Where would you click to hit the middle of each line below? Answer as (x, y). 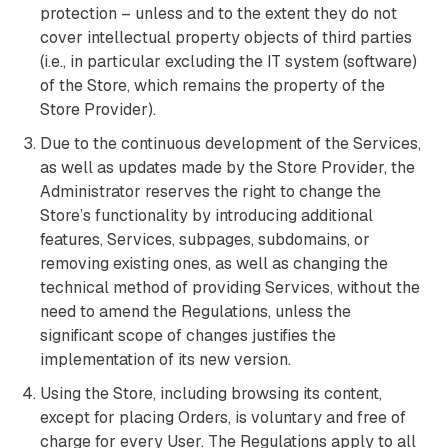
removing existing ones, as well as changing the (214, 263)
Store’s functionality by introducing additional (206, 215)
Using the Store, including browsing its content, (211, 393)
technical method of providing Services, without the (230, 287)
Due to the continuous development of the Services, (230, 143)
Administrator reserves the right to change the (210, 191)
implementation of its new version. (165, 359)
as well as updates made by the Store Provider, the (227, 167)
